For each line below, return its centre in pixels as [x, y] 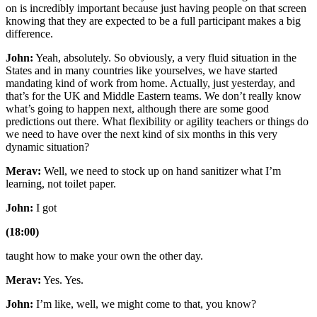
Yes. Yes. [62, 280]
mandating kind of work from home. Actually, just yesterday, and [150, 83]
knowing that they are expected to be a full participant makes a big [153, 21]
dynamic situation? [47, 147]
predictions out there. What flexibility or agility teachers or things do [157, 122]
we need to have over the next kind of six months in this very [142, 134]
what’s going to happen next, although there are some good [137, 109]
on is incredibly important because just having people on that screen [156, 8]
